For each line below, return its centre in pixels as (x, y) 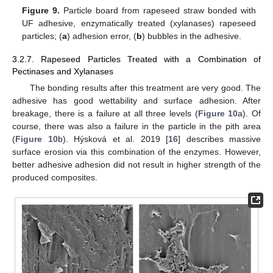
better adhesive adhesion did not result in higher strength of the (136, 165)
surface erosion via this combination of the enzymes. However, (136, 152)
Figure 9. (41, 10)
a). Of (250, 114)
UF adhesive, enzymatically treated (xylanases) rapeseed (139, 23)
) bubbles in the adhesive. (192, 36)
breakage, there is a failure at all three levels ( (105, 114)
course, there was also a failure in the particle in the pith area (136, 126)
